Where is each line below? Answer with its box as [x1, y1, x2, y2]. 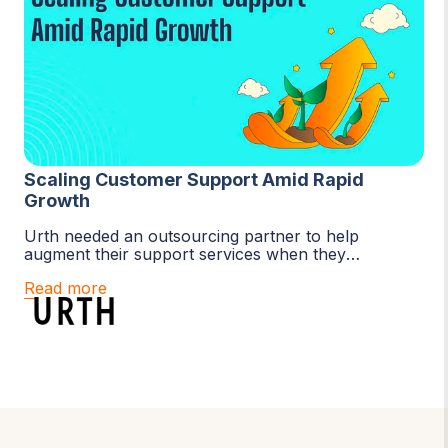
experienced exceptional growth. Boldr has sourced [24, 262, 417, 283]
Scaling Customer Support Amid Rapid [24, 169, 364, 191]
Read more [24, 278, 107, 299]
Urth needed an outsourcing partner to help [24, 226, 359, 247]
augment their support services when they [24, 244, 346, 265]
